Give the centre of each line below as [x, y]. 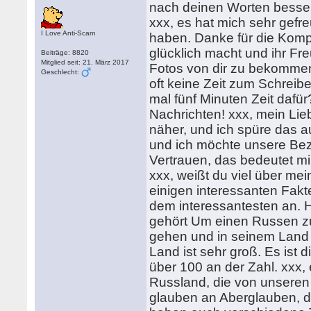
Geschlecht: [61, 72]
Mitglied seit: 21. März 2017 [85, 62]
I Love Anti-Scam [68, 33]
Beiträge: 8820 [65, 52]
